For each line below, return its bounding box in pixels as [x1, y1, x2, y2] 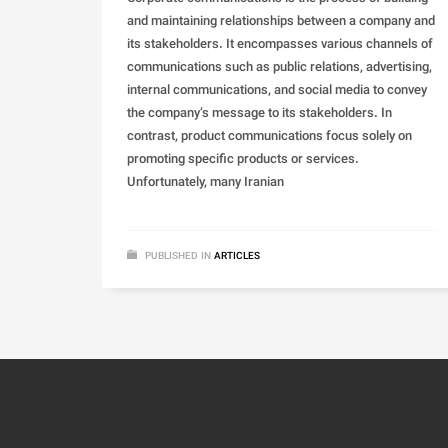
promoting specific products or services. [127, 150, 359, 171]
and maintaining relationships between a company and [127, 12, 435, 33]
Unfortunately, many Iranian [127, 173, 284, 194]
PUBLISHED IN [145, 249, 211, 265]
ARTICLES [214, 249, 260, 265]
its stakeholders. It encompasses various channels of [127, 35, 433, 56]
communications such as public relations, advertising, [127, 58, 432, 79]
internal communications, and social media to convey [127, 81, 427, 102]
